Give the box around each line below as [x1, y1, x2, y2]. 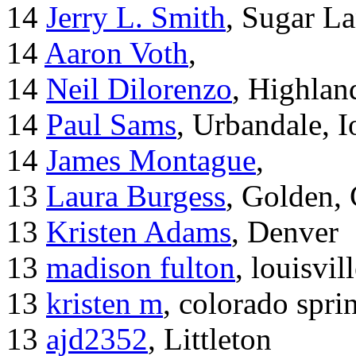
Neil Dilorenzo [46, 72, 232, 106]
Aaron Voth [44, 36, 188, 71]
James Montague [46, 143, 256, 178]
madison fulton [46, 250, 235, 285]
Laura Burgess [46, 179, 226, 214]
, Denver [231, 215, 339, 250]
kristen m [46, 286, 163, 321]
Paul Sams [46, 107, 176, 142]
